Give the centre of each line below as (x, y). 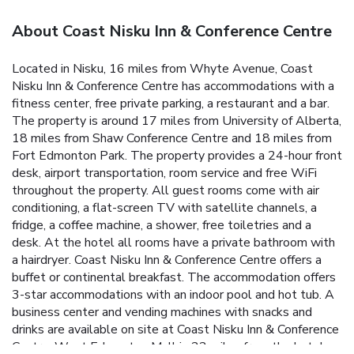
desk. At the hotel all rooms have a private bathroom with (173, 243)
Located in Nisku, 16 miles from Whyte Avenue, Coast (162, 69)
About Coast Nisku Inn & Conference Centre (172, 32)
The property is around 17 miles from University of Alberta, (177, 121)
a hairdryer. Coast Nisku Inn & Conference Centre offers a (167, 260)
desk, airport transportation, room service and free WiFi (164, 173)
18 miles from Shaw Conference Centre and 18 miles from (172, 139)
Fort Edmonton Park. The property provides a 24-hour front (177, 156)
